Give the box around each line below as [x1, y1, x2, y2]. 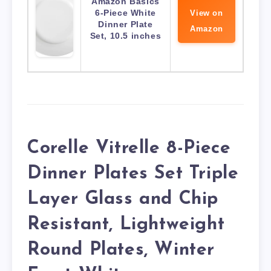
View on [190, 8, 223, 18]
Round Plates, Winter [27, 240, 215, 260]
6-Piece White [95, 8, 156, 18]
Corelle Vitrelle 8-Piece [27, 139, 231, 158]
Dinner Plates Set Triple [27, 164, 239, 183]
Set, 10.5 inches [90, 31, 162, 41]
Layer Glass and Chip [27, 189, 219, 209]
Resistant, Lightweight [27, 215, 225, 234]
